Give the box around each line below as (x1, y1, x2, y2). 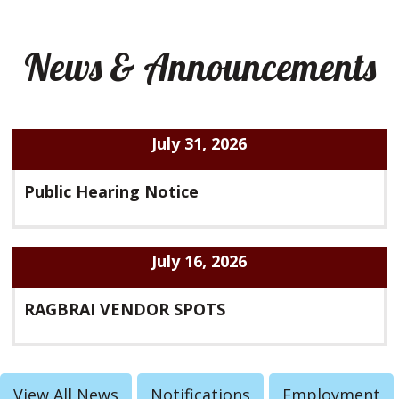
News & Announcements (23, 44, 376, 91)
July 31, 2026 (151, 132, 248, 154)
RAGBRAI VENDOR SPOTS (24, 297, 226, 320)
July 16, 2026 (151, 249, 248, 272)
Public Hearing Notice (24, 180, 199, 202)
